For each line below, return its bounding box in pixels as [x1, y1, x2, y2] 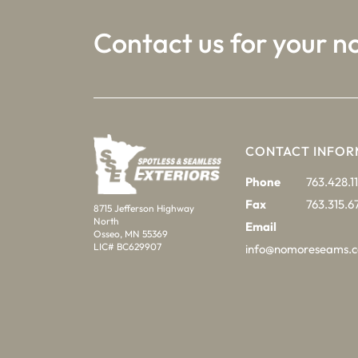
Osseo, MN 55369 [93, 227, 168, 240]
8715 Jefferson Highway [93, 201, 194, 214]
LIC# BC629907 [93, 240, 161, 253]
